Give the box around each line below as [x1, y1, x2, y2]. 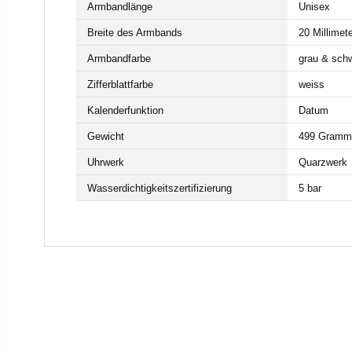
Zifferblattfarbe [87, 79, 153, 90]
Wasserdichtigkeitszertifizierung [87, 182, 232, 194]
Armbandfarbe [87, 53, 151, 64]
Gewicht [87, 130, 124, 142]
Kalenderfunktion [87, 104, 163, 116]
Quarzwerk [299, 156, 347, 168]
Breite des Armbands [87, 27, 182, 38]
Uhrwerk [87, 156, 124, 168]
